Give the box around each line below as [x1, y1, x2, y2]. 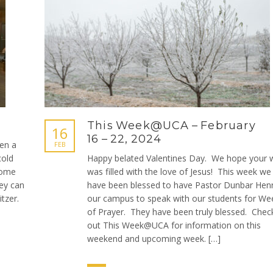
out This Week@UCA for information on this [87, 219, 261, 231]
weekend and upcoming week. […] [87, 233, 221, 244]
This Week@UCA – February [87, 119, 256, 132]
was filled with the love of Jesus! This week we [87, 166, 271, 177]
